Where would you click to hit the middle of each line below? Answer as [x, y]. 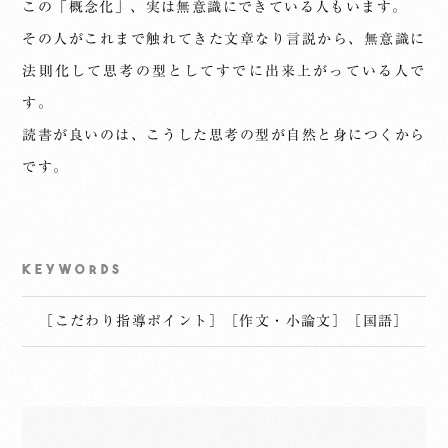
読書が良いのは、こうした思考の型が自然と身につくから [224, 135]
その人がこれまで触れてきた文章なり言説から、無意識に [224, 39]
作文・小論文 [285, 321]
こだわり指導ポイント [131, 321]
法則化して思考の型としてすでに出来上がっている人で [224, 71]
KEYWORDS [72, 269]
